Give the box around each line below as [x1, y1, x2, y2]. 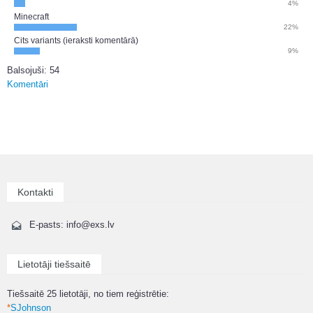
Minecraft [14, 11, 49, 21]
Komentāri [7, 78, 48, 89]
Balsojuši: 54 [7, 64, 59, 75]
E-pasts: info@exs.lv [29, 219, 115, 230]
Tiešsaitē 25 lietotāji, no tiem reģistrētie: [7, 288, 169, 299]
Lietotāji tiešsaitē [17, 258, 91, 270]
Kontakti [17, 186, 53, 198]
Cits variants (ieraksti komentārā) [14, 35, 138, 45]
